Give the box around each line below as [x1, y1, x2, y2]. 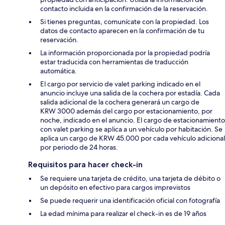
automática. [40, 66, 77, 76]
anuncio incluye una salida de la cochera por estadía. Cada [40, 88, 220, 98]
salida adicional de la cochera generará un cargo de [40, 97, 199, 107]
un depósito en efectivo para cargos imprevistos [40, 183, 190, 192]
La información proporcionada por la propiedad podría [40, 48, 210, 58]
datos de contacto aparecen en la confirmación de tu [40, 26, 204, 36]
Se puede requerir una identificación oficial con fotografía [40, 196, 220, 205]
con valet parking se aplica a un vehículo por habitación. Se [40, 125, 222, 134]
